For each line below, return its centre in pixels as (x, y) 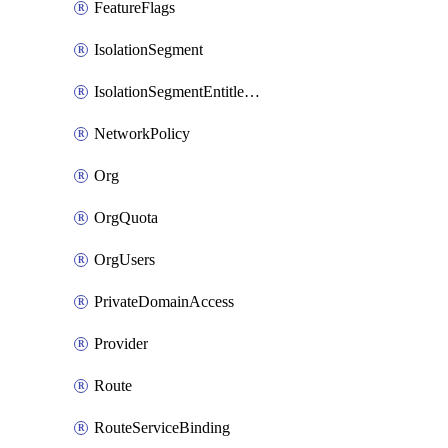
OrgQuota (126, 217)
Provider (121, 343)
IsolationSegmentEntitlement (252, 91)
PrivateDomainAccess (164, 301)
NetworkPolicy (142, 133)
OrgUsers (124, 259)
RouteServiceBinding (162, 427)
